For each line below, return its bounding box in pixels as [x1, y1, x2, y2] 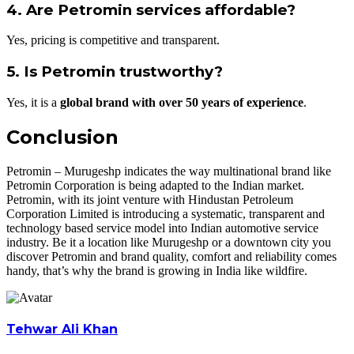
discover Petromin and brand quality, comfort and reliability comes [6, 249, 337, 263]
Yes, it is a [6, 95, 60, 109]
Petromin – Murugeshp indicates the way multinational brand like [6, 164, 331, 178]
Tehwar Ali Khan [6, 321, 118, 337]
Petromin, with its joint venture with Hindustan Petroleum [6, 192, 293, 206]
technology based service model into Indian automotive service [6, 220, 318, 235]
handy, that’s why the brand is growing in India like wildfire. [6, 263, 307, 277]
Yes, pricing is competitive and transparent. [6, 33, 220, 47]
